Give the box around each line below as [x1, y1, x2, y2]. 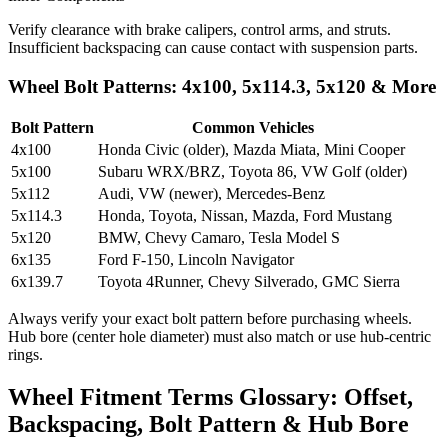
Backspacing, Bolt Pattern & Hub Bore [8, 411, 409, 438]
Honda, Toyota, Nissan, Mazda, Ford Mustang [98, 207, 392, 225]
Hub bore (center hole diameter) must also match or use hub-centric [8, 328, 431, 346]
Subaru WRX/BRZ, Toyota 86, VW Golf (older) [98, 163, 407, 181]
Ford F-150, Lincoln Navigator [98, 251, 294, 269]
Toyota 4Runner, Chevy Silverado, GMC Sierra [98, 273, 400, 291]
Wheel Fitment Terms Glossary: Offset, [8, 384, 413, 411]
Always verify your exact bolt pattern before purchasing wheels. [8, 310, 412, 328]
